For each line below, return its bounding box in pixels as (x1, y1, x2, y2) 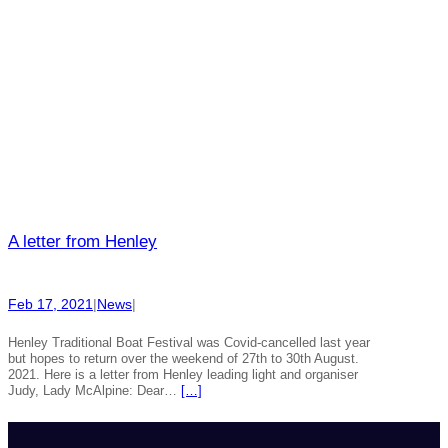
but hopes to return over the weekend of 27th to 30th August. (8, 351, 359, 367)
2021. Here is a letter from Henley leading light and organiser (8, 367, 358, 383)
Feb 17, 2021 (8, 296, 93, 313)
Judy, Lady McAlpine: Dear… (8, 383, 181, 399)
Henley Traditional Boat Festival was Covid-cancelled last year (8, 335, 370, 351)
